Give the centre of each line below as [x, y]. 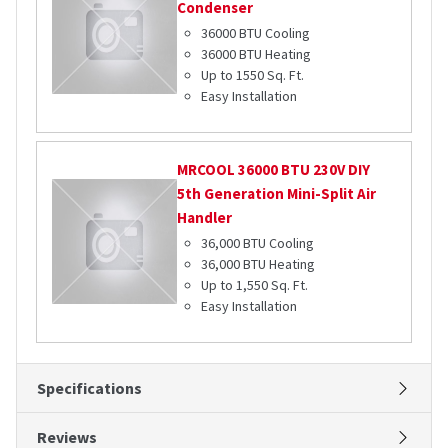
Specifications [89, 387]
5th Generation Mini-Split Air [276, 193]
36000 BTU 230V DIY [304, 169]
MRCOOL [206, 169]
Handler [204, 217]
